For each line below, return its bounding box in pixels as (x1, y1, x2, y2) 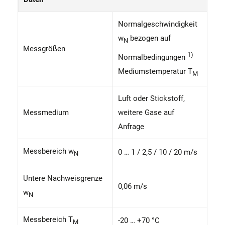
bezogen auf (128, 33, 171, 43)
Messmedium (23, 107, 69, 117)
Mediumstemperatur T (118, 66, 192, 76)
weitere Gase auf (118, 107, 174, 117)
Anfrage (118, 122, 144, 131)
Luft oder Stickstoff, (118, 93, 185, 103)
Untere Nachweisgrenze (23, 173, 102, 183)
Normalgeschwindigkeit (118, 19, 197, 29)
